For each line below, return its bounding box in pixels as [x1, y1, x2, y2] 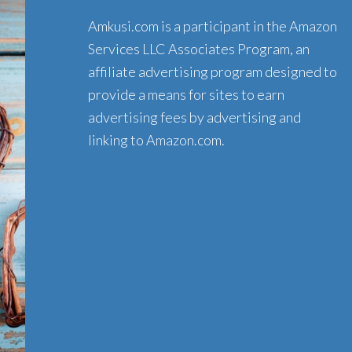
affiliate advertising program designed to [88, 63, 337, 80]
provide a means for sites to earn [88, 86, 284, 103]
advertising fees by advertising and [88, 108, 301, 126]
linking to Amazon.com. [88, 131, 225, 148]
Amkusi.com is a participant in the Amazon [88, 17, 337, 35]
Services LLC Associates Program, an [88, 40, 310, 57]
